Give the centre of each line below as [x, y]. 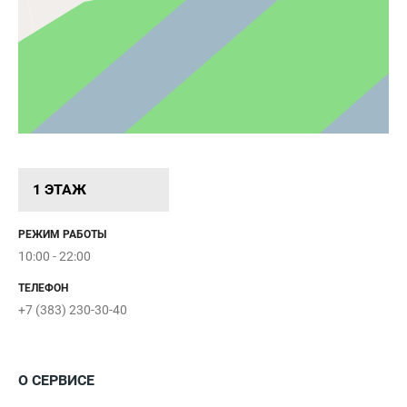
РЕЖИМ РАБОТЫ [62, 234]
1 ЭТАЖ [60, 190]
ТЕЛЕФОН [43, 288]
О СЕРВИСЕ [56, 380]
